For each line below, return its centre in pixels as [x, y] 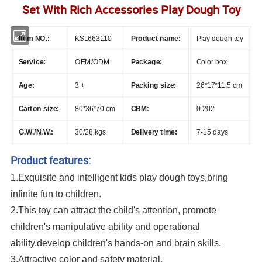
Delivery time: [154, 132]
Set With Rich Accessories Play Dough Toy [131, 9]
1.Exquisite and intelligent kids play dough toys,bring [120, 178]
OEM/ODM [92, 62]
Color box [212, 62]
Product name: [156, 38]
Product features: [51, 161]
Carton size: [39, 108]
